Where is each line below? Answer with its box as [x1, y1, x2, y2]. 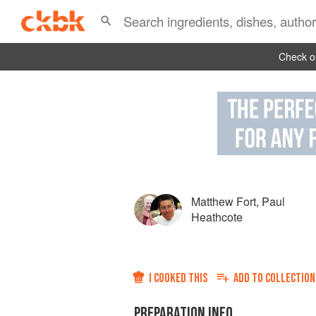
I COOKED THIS [149, 271, 207, 286]
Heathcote [191, 209, 243, 225]
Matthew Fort [191, 193, 256, 209]
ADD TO [233, 271, 265, 286]
